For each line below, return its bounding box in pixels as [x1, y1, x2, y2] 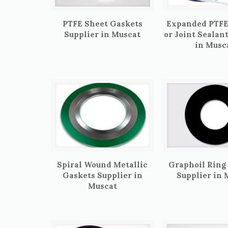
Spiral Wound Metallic [57, 160, 148, 169]
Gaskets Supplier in [62, 170, 142, 180]
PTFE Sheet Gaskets [62, 19, 142, 29]
